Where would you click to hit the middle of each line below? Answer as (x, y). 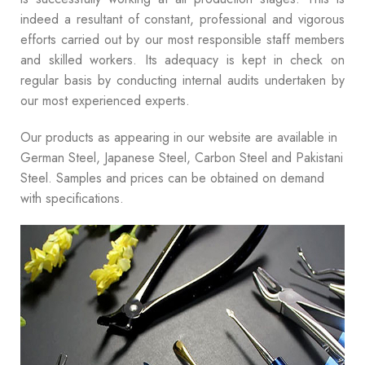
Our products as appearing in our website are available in (179, 138)
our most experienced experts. (105, 101)
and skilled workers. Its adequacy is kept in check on (182, 60)
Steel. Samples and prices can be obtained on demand (172, 178)
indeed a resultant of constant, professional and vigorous (182, 20)
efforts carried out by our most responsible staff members (182, 40)
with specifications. (74, 199)
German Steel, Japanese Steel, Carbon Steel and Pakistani (182, 158)
